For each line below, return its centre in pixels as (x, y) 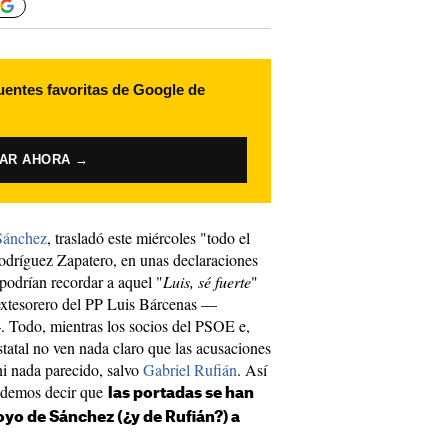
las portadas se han (181, 393)
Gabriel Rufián (190, 369)
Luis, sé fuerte (207, 281)
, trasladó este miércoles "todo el (148, 237)
